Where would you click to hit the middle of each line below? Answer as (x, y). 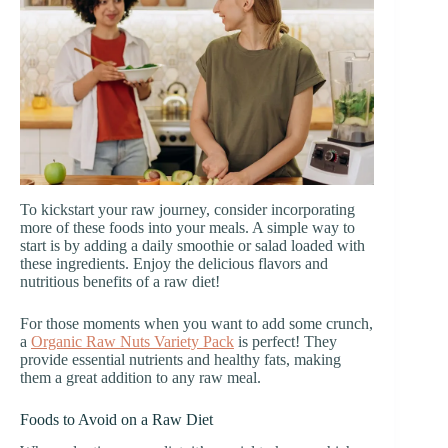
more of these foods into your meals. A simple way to (187, 227)
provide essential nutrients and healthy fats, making (180, 359)
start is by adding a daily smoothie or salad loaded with (192, 245)
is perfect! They (285, 341)
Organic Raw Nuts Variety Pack (132, 341)
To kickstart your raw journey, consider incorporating (187, 209)
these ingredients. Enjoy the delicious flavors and (174, 263)
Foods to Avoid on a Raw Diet (116, 419)
